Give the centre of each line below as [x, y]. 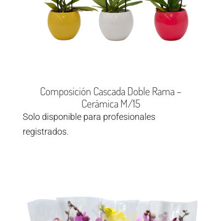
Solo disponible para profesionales [89, 117]
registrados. [46, 132]
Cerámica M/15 [110, 103]
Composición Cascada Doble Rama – [110, 91]
